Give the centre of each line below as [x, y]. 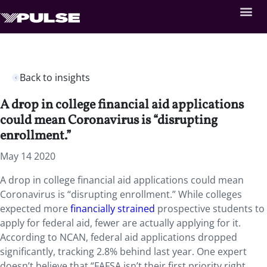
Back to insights [55, 77]
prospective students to [210, 209]
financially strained [113, 209]
